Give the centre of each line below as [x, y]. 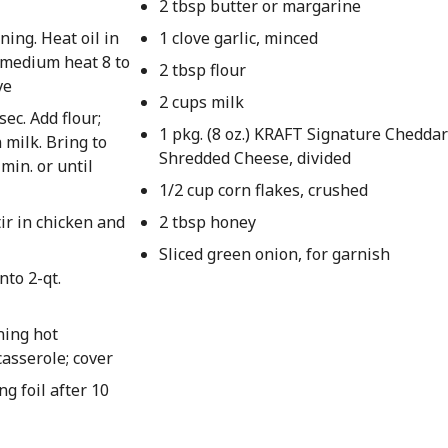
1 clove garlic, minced [239, 38]
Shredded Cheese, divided [255, 158]
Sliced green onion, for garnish [275, 254]
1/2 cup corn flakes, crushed [264, 190]
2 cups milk [202, 102]
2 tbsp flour [203, 70]
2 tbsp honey [208, 222]
